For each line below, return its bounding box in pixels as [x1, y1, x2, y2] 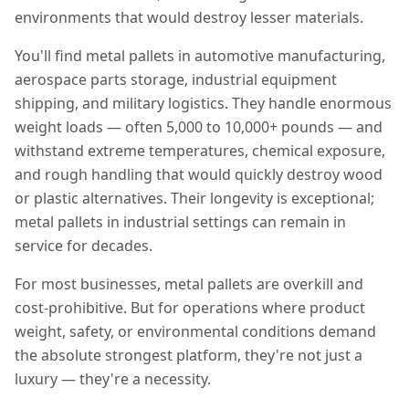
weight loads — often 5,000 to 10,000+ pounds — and [15, 117, 383, 137]
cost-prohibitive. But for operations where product [15, 298, 365, 318]
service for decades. [15, 236, 152, 256]
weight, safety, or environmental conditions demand [15, 321, 376, 341]
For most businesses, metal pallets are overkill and [15, 274, 363, 294]
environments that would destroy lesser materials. [15, 7, 363, 27]
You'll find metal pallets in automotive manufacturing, [15, 46, 385, 66]
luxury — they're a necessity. [15, 369, 211, 389]
